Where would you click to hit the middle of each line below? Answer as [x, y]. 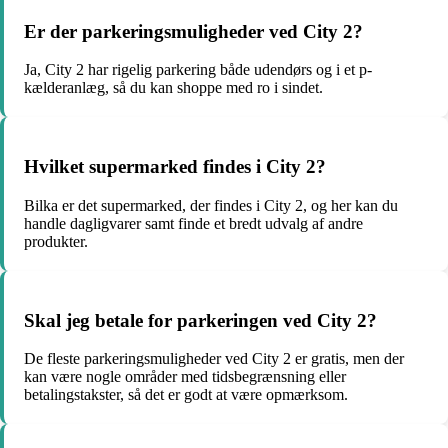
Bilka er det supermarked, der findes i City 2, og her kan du [211, 205]
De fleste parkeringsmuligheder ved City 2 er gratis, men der [214, 359]
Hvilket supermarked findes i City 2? [175, 167]
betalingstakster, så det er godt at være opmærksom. [186, 395]
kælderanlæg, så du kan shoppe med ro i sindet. [173, 88]
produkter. [56, 241]
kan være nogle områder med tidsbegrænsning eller [185, 377]
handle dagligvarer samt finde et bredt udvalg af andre [193, 223]
